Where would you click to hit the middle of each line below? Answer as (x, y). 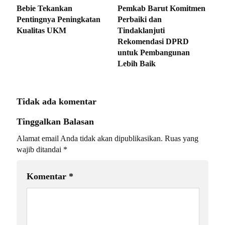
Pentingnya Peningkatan (59, 20)
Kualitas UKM (41, 31)
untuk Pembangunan (154, 53)
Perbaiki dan (140, 20)
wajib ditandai (40, 150)
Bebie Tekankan (44, 9)
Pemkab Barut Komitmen (161, 9)
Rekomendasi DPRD (153, 42)
